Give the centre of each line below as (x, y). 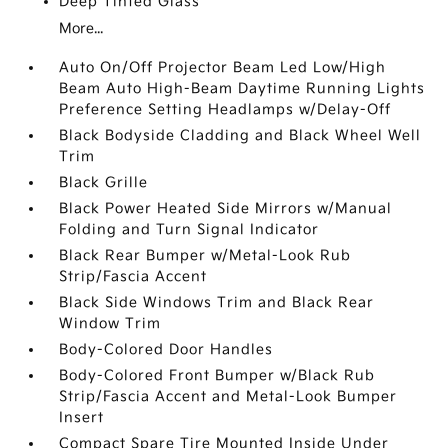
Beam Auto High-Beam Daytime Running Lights (242, 88)
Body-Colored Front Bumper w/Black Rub (217, 375)
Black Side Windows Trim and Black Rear (217, 302)
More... (81, 28)
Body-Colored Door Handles (166, 349)
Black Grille (104, 182)
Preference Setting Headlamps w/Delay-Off (225, 109)
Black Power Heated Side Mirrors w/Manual (226, 208)
